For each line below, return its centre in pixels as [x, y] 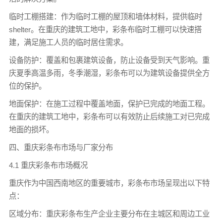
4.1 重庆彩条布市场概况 [48, 165]
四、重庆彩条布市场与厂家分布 [61, 147]
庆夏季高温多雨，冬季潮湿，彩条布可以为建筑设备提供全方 [109, 73]
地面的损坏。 [31, 129]
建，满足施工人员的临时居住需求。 [68, 42]
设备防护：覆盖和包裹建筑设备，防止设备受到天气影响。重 [109, 60]
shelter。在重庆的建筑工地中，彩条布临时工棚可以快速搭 [105, 29]
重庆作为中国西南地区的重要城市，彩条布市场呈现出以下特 [109, 183]
